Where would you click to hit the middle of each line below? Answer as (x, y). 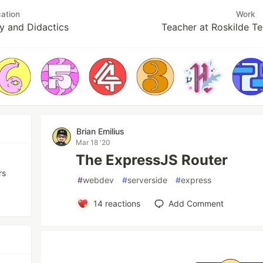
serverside (148, 180)
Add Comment (196, 204)
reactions (121, 204)
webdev (99, 180)
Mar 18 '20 (93, 143)
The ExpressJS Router (152, 160)
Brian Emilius (101, 131)
